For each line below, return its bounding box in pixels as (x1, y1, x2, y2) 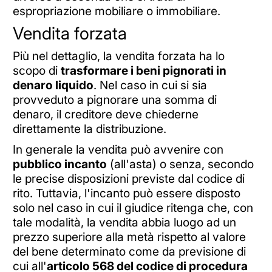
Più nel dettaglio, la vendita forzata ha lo (12, 49, 225, 64)
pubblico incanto (12, 156, 107, 171)
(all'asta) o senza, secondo (106, 156, 254, 171)
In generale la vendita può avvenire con (12, 141, 223, 157)
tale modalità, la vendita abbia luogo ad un (12, 214, 236, 229)
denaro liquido (12, 78, 93, 93)
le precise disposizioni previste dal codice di (12, 171, 245, 186)
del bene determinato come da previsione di (12, 243, 246, 259)
